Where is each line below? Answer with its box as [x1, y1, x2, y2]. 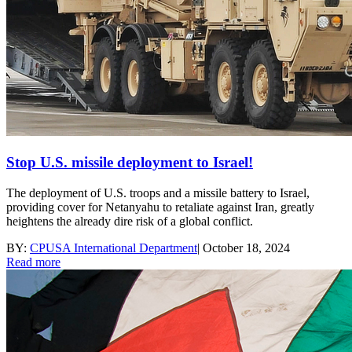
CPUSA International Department [30, 240, 197, 255]
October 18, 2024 [203, 240, 290, 255]
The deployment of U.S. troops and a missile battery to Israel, [6, 185, 310, 200]
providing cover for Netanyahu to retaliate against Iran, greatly [6, 200, 314, 214]
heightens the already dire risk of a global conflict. [6, 214, 253, 228]
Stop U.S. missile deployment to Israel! [6, 153, 253, 170]
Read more [6, 255, 60, 269]
